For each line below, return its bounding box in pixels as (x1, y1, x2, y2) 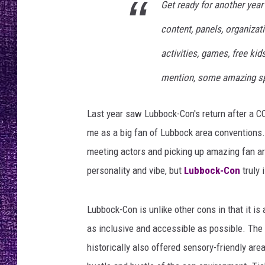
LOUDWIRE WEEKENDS (173, 49, 250, 58)
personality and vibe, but (87, 164, 184, 177)
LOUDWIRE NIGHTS (173, 19, 240, 28)
